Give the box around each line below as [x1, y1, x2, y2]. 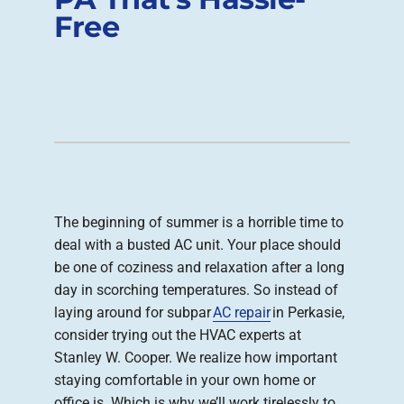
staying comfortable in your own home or [54, 372, 316, 390]
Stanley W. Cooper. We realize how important [54, 349, 337, 367]
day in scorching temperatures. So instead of [54, 281, 338, 299]
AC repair [213, 304, 271, 322]
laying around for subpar [54, 304, 213, 322]
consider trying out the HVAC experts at [54, 326, 301, 344]
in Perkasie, [271, 304, 344, 322]
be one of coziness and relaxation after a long [54, 259, 344, 277]
